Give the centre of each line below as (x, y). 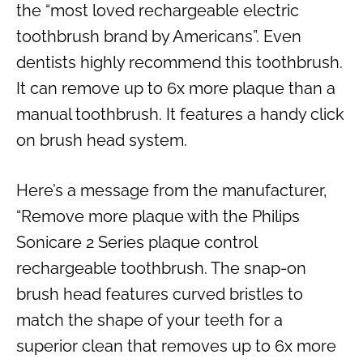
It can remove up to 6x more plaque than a (176, 89)
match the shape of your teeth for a (149, 320)
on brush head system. (102, 141)
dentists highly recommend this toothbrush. (179, 63)
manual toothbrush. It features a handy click (180, 115)
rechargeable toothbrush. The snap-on (161, 269)
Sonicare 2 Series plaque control (137, 243)
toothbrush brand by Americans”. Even (159, 37)
